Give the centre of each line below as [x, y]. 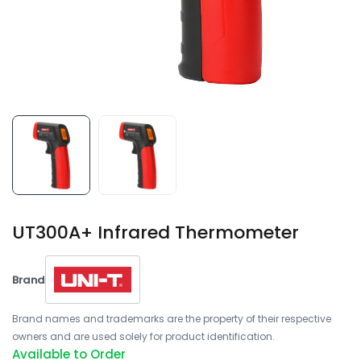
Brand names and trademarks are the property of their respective [172, 319]
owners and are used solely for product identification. [143, 336]
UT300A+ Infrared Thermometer [156, 232]
